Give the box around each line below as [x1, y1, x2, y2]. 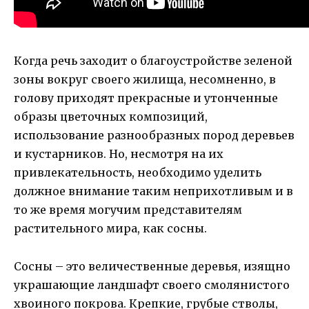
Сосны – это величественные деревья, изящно [14, 259, 290, 273]
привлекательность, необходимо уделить [14, 166, 261, 180]
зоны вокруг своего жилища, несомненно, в [14, 72, 276, 87]
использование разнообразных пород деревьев [14, 128, 295, 143]
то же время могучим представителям [14, 203, 242, 217]
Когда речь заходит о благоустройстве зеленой [14, 54, 292, 68]
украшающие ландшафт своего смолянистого [14, 277, 290, 292]
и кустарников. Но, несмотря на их [14, 147, 223, 161]
